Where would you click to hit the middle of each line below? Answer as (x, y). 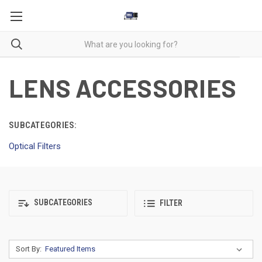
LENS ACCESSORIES (123, 88)
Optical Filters (35, 146)
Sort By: (28, 249)
